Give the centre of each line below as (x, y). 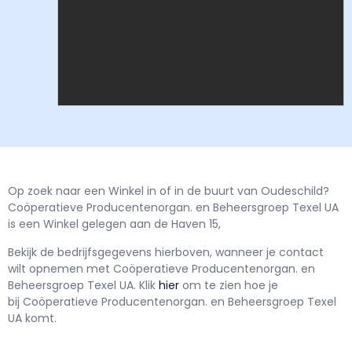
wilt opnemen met (60, 268)
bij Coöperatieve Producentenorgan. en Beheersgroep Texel (172, 301)
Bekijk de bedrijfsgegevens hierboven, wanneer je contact (166, 252)
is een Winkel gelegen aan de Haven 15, (114, 224)
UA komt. (32, 318)
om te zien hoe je (230, 285)
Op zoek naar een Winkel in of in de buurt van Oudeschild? (169, 191)
